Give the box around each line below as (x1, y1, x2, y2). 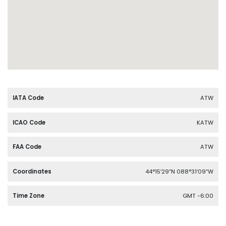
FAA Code (13, 143, 41, 151)
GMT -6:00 (183, 192, 213, 200)
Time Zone (13, 192, 44, 200)
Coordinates (13, 167, 51, 176)
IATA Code (13, 94, 44, 102)
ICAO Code (13, 118, 45, 127)
